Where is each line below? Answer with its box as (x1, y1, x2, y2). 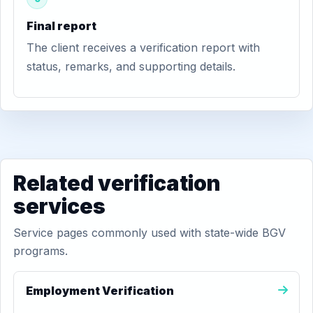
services (13, 194, 105, 219)
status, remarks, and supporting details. (27, 59, 235, 73)
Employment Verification (26, 284, 174, 298)
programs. (13, 244, 68, 258)
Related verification (13, 170, 221, 196)
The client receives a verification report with (27, 41, 260, 54)
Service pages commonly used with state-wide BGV (13, 226, 286, 240)
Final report (27, 19, 96, 33)
